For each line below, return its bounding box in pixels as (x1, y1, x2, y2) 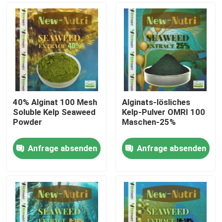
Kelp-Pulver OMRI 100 (121, 107, 205, 117)
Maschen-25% (121, 117, 176, 127)
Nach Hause (17, 151, 62, 162)
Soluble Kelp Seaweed (13, 107, 96, 117)
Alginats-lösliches (121, 97, 190, 108)
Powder (13, 117, 43, 127)
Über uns (17, 182, 51, 193)
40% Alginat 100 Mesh (13, 97, 98, 108)
